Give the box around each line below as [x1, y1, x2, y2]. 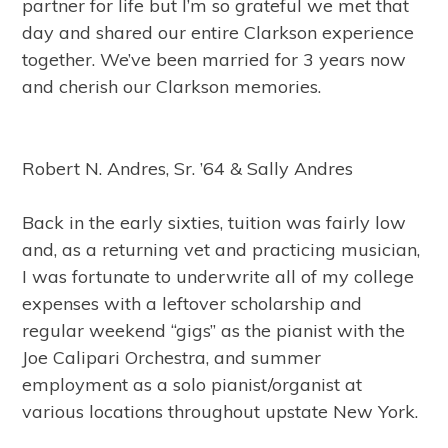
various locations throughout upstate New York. [22, 400, 419, 423]
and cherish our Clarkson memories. [22, 75, 322, 98]
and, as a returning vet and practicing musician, [22, 238, 421, 261]
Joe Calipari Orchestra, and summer [22, 346, 322, 369]
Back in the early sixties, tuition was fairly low [22, 211, 407, 234]
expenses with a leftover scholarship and [22, 292, 363, 315]
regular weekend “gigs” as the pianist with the [22, 319, 406, 342]
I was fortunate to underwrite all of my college [22, 265, 415, 288]
